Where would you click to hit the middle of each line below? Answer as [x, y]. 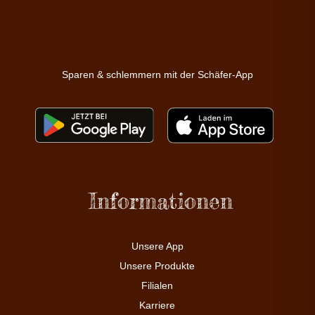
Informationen [160, 200]
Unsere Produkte [157, 265]
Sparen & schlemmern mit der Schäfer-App [157, 75]
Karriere [157, 305]
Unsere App [157, 246]
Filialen [157, 285]
